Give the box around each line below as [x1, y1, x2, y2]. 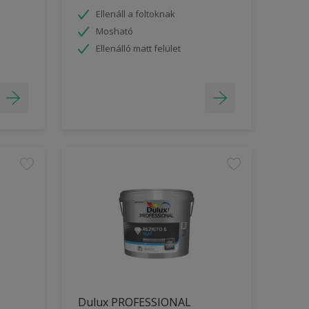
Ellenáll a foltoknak [95, 7, 175, 20]
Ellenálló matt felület [95, 41, 181, 54]
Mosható [95, 24, 133, 37]
